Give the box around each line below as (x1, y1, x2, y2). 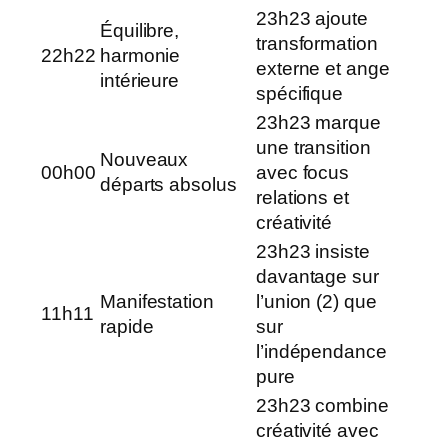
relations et (256, 186, 349, 208)
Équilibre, (100, 19, 180, 41)
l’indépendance (256, 340, 387, 362)
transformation (256, 32, 378, 54)
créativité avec (256, 419, 379, 441)
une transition (256, 136, 371, 158)
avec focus (256, 161, 350, 183)
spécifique (256, 82, 344, 104)
